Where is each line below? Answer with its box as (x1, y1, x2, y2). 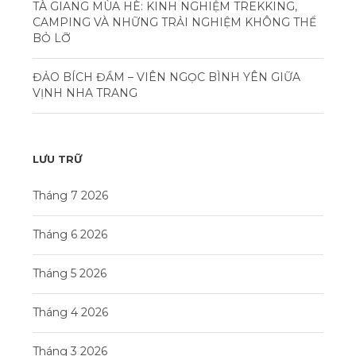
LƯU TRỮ (33, 153, 82, 166)
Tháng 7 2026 (33, 188, 108, 203)
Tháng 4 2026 (33, 305, 108, 320)
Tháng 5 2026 (33, 266, 106, 281)
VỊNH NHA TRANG (33, 86, 137, 101)
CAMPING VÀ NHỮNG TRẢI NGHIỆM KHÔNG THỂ (33, 15, 316, 30)
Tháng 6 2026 (33, 227, 107, 242)
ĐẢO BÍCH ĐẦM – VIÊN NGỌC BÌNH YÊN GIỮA (33, 70, 300, 85)
